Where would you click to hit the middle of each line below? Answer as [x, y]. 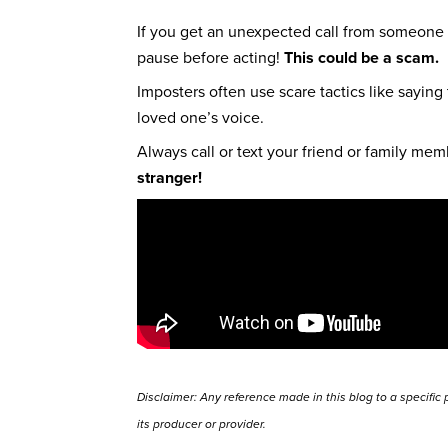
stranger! [169, 177]
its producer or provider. [201, 423]
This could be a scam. [361, 57]
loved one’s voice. [200, 117]
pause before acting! [210, 57]
